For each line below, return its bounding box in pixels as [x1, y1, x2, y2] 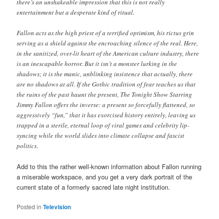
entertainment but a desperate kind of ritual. [17, 7, 135, 17]
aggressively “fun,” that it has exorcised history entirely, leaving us [17, 110, 196, 119]
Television [43, 202, 71, 212]
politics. [17, 141, 39, 150]
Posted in [17, 202, 42, 211]
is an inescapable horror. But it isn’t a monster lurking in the [17, 59, 177, 68]
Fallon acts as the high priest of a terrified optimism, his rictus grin [17, 28, 195, 37]
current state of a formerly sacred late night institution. [17, 182, 171, 192]
